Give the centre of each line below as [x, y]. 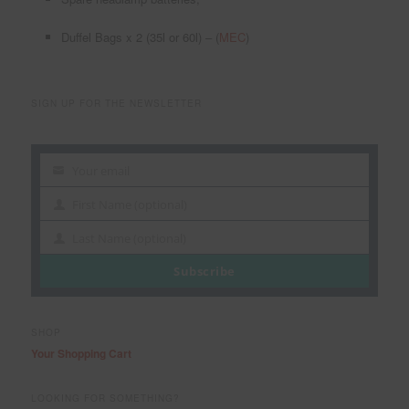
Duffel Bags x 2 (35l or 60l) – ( [140, 37]
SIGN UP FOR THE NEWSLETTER [117, 103]
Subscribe [204, 271]
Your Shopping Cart [82, 353]
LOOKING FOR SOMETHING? [106, 399]
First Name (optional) [130, 204]
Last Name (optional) [130, 238]
